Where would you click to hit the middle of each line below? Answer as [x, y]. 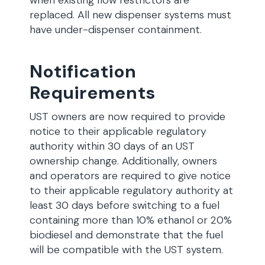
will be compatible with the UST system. [126, 250]
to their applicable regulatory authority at [131, 190]
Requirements [93, 93]
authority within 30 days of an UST [112, 146]
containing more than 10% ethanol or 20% [131, 220]
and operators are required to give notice [130, 176]
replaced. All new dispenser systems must [130, 15]
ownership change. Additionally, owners [123, 161]
